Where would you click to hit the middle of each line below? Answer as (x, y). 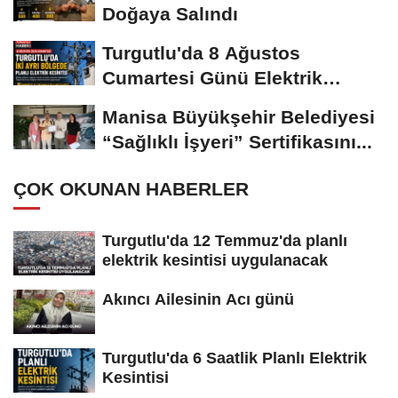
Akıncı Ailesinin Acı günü (198, 299)
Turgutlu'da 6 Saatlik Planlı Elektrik (235, 358)
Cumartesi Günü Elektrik (212, 78)
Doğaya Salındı (170, 14)
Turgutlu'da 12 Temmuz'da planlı (225, 241)
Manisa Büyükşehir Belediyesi (239, 117)
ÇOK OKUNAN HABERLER (131, 189)
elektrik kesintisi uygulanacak (215, 261)
